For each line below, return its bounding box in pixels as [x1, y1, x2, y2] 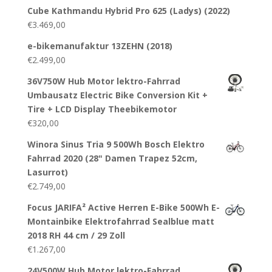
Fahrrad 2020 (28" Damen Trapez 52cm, [27, 152, 197, 165]
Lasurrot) [27, 166, 68, 178]
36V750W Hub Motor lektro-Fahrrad [27, 75, 180, 87]
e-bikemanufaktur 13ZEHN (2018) [27, 40, 172, 52]
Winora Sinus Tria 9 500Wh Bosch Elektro [27, 138, 205, 151]
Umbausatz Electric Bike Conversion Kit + [27, 89, 208, 101]
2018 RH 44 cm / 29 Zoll [27, 229, 125, 242]
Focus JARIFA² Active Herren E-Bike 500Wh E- [27, 202, 220, 214]
